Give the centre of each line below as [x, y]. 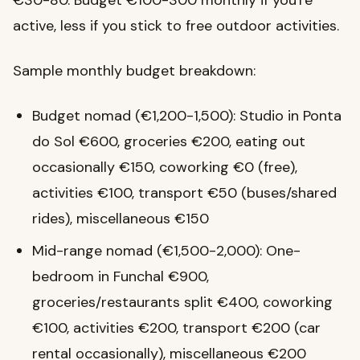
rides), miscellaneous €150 [121, 219]
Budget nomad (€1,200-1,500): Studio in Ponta [187, 116]
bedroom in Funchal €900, [121, 277]
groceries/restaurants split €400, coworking [182, 303]
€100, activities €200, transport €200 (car [176, 328]
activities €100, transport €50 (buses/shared [184, 193]
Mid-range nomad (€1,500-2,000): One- [166, 251]
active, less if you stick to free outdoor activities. [176, 26]
